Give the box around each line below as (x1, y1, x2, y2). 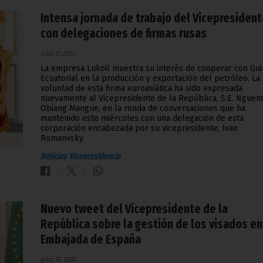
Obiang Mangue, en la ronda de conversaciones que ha (41, 103, 245, 114)
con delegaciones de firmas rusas (41, 26, 207, 42)
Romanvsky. (41, 133, 85, 144)
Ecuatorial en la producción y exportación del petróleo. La (41, 73, 260, 84)
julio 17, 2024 (41, 49, 75, 58)
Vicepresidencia (69, 151, 121, 160)
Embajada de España (41, 232, 141, 248)
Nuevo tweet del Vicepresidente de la (41, 201, 228, 217)
